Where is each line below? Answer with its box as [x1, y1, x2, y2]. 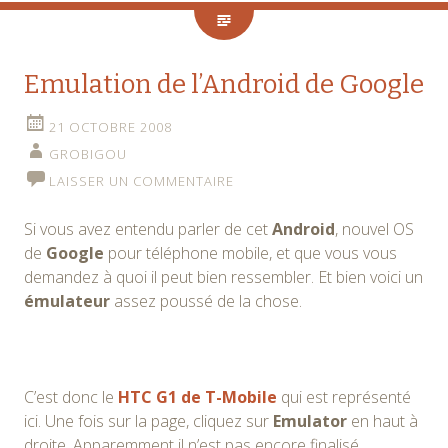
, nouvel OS [335, 217, 414, 240]
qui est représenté [277, 385, 411, 408]
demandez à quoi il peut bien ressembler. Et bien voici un [24, 265, 423, 288]
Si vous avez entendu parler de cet [24, 217, 272, 240]
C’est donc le [24, 385, 118, 408]
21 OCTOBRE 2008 [49, 117, 172, 136]
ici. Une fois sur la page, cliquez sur [24, 409, 273, 432]
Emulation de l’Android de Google [24, 68, 424, 100]
